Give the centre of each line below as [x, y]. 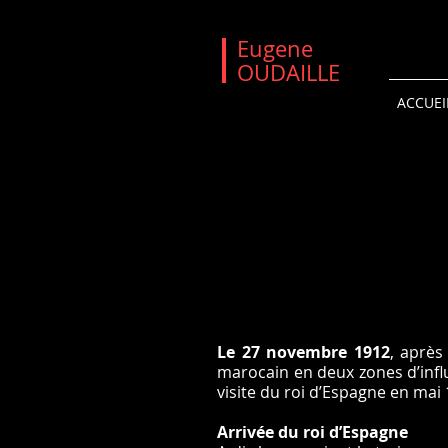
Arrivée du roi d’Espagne [312, 432]
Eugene [275, 48]
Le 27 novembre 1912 [303, 352]
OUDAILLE [288, 72]
